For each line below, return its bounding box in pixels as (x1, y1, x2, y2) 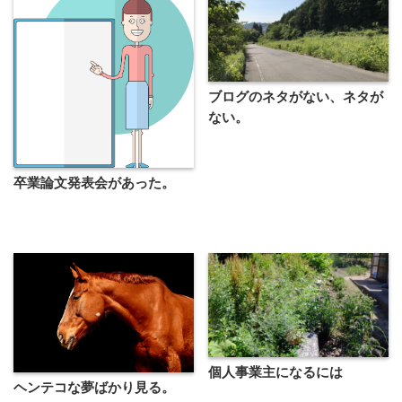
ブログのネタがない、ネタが (208, 88, 384, 104)
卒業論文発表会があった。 (13, 175, 175, 191)
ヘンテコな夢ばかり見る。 (13, 380, 175, 396)
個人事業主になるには (208, 363, 344, 380)
